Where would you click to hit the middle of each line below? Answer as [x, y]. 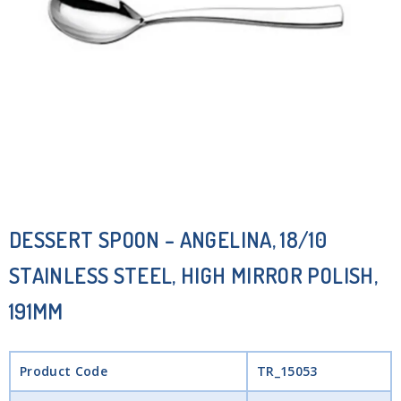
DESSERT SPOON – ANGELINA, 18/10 [168, 239]
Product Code [64, 371]
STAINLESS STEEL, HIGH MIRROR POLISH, [193, 275]
